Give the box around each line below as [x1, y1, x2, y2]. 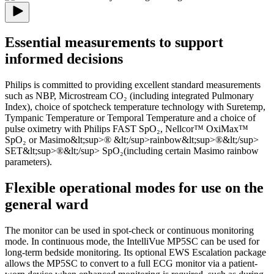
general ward [5, 196, 88, 213]
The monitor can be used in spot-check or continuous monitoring [5, 225, 254, 236]
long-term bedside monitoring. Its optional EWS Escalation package [5, 247, 266, 258]
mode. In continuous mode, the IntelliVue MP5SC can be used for [5, 236, 259, 247]
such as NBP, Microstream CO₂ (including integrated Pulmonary [5, 91, 254, 102]
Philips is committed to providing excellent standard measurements [5, 80, 261, 91]
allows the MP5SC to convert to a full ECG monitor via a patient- [5, 258, 257, 269]
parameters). [5, 157, 52, 168]
